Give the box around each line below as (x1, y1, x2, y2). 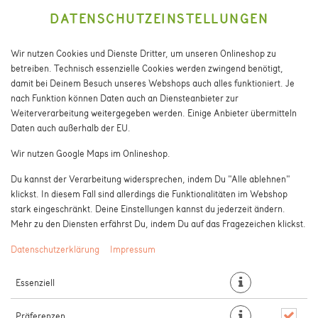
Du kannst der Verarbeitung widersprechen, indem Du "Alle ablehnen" (11, 172, 290, 185)
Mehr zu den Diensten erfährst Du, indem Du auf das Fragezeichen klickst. (11, 216, 306, 230)
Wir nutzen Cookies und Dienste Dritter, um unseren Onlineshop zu (11, 46, 276, 60)
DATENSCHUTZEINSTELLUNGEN (50, 7, 268, 27)
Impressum (110, 242, 155, 256)
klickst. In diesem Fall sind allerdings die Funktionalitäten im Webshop (11, 187, 287, 200)
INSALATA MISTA (89, 138, 229, 162)
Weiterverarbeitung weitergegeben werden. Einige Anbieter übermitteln (11, 106, 297, 119)
